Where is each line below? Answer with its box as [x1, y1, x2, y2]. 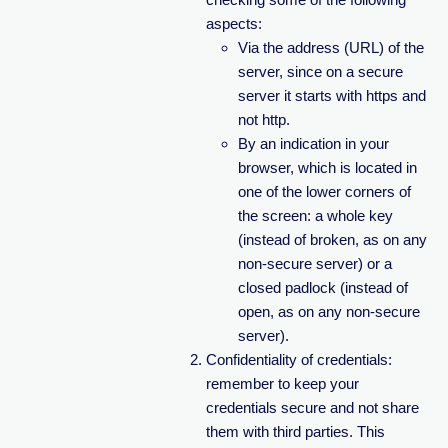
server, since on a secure [237, 63, 403, 80]
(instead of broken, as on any [237, 231, 427, 248]
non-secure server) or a [237, 255, 392, 272]
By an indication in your [237, 135, 389, 152]
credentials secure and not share [205, 399, 419, 416]
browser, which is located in [237, 159, 417, 176]
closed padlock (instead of [237, 279, 408, 296]
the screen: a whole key [237, 207, 393, 224]
